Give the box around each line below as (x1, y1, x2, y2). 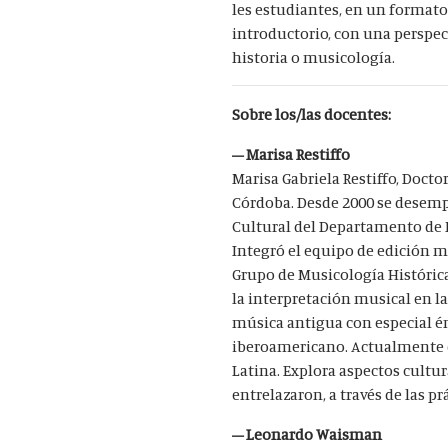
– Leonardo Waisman (232, 423, 383, 444)
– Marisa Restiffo (232, 143, 351, 164)
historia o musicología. (232, 46, 396, 67)
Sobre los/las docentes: (232, 103, 395, 124)
